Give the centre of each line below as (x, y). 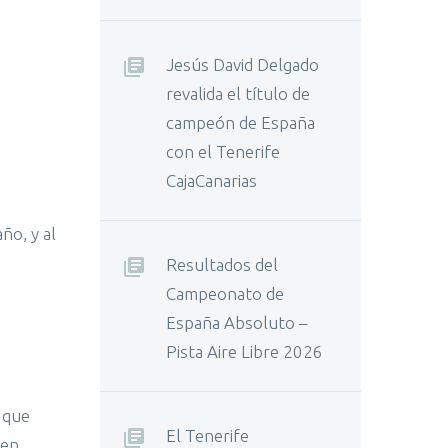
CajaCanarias (211, 180)
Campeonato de (225, 293)
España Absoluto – (236, 322)
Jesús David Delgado (242, 64)
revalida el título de (238, 93)
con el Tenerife (223, 151)
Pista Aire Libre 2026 (244, 351)
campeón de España (240, 122)
